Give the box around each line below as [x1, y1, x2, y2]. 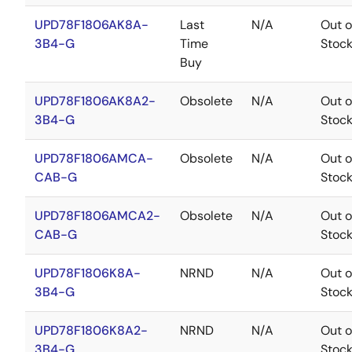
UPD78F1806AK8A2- [35, 93, 156, 109]
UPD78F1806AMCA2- [35, 207, 160, 224]
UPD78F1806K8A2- [35, 322, 148, 339]
